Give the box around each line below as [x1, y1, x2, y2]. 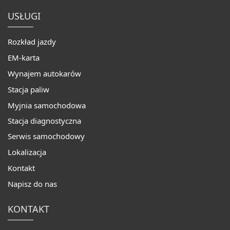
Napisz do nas [8, 178, 57, 189]
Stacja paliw [8, 84, 49, 94]
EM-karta [8, 52, 40, 63]
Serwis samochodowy [8, 130, 85, 141]
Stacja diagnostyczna [8, 115, 81, 126]
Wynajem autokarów [8, 68, 81, 79]
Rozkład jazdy [8, 36, 56, 47]
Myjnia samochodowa [8, 100, 86, 110]
